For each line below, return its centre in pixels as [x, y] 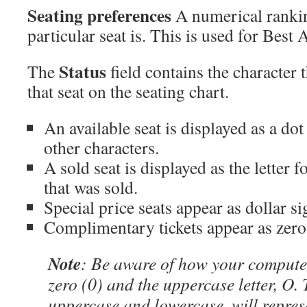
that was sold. [91, 187]
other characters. [101, 147]
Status [83, 71]
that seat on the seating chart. [128, 91]
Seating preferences [99, 15]
